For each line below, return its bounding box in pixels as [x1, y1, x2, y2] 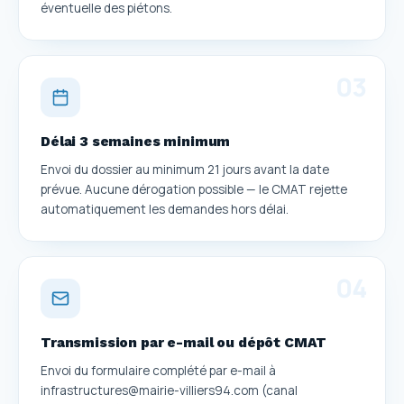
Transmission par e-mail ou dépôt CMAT [41, 334, 327, 351]
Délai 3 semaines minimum [41, 133, 231, 150]
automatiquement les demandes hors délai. [41, 200, 289, 217]
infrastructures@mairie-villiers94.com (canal [41, 381, 298, 399]
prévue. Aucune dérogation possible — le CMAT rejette [41, 180, 347, 197]
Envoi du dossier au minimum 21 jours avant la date [41, 161, 329, 178]
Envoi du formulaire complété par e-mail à [41, 362, 276, 379]
